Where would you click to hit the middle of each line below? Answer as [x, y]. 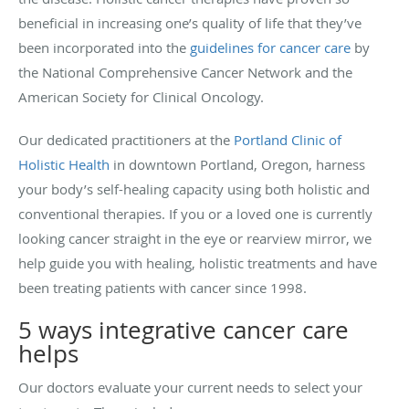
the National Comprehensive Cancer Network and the [185, 72]
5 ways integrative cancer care [184, 330]
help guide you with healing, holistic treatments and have [198, 262]
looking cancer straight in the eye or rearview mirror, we [195, 238]
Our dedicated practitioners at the [124, 139]
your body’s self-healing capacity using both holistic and [194, 189]
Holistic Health [64, 164]
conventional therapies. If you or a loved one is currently [195, 213]
